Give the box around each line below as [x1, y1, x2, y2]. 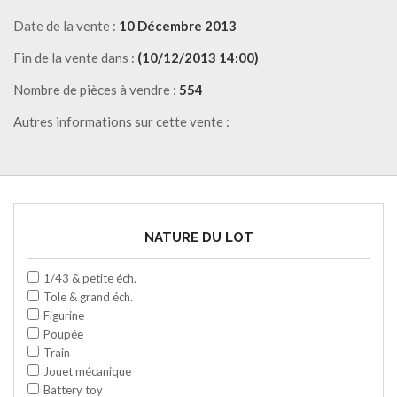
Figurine [43, 307, 84, 323]
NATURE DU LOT [144, 229, 253, 245]
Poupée [43, 326, 83, 341]
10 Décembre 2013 [119, 17, 237, 34]
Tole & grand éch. [43, 289, 133, 304]
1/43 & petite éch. [43, 270, 136, 285]
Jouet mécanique [43, 363, 131, 378]
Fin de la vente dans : [13, 49, 137, 66]
